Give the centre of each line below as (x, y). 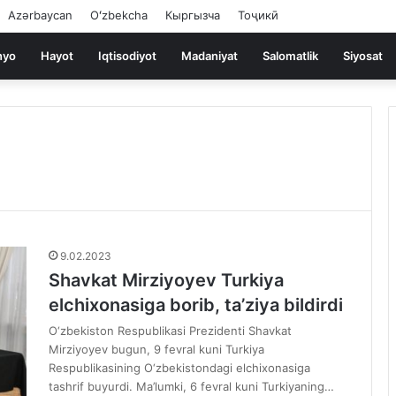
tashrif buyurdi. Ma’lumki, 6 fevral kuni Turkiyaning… (191, 386)
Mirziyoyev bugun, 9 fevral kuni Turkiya (156, 349)
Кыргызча (193, 15)
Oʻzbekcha (119, 15)
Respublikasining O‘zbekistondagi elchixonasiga (179, 368)
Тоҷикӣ (258, 15)
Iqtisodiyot (127, 56)
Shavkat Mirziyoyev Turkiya (166, 280)
